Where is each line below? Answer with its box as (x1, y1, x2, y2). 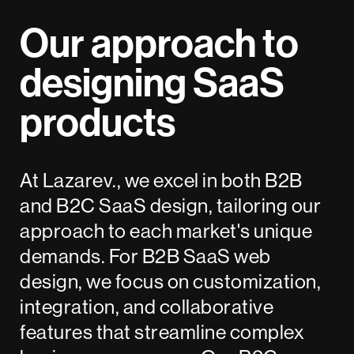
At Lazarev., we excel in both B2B (20, 168, 303, 194)
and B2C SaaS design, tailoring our (20, 193, 322, 219)
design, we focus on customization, (20, 269, 322, 295)
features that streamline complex (20, 319, 305, 345)
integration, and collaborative (20, 294, 274, 320)
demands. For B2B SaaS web (20, 243, 271, 269)
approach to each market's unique (20, 218, 313, 244)
